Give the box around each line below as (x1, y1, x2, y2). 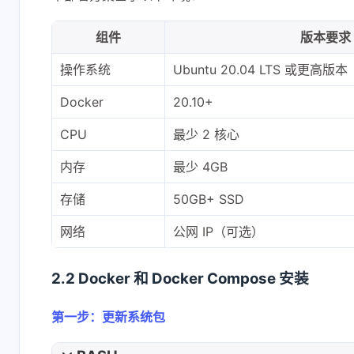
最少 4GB (172, 158, 228, 175)
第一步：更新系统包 (51, 308, 165, 325)
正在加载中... (138, 205, 212, 221)
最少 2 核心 (172, 126, 239, 142)
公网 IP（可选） (172, 223, 264, 239)
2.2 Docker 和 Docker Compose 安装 (51, 269, 309, 288)
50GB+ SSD (172, 190, 244, 207)
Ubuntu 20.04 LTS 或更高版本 (172, 61, 348, 77)
